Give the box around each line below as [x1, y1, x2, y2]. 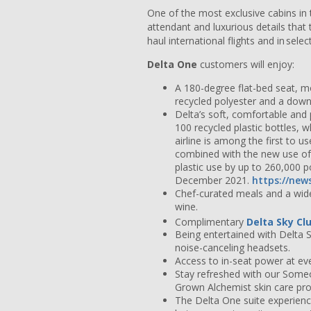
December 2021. [175, 173, 252, 187]
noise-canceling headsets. [175, 241, 290, 255]
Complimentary [175, 215, 246, 228]
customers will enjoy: [200, 57, 294, 71]
